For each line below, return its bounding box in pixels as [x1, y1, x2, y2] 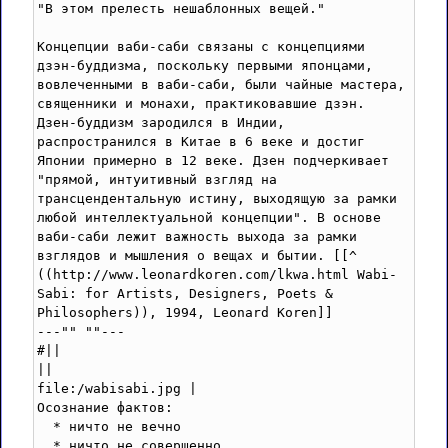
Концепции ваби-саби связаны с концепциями [37, 39, 365, 55]
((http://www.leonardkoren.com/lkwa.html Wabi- [37, 267, 397, 283]
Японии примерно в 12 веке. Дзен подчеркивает [37, 153, 389, 169]
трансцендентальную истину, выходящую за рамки [37, 191, 397, 207]
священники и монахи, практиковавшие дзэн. [37, 96, 365, 112]
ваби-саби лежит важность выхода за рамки [37, 229, 357, 245]
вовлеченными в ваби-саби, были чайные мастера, [37, 77, 405, 93]
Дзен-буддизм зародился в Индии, [37, 115, 285, 131]
